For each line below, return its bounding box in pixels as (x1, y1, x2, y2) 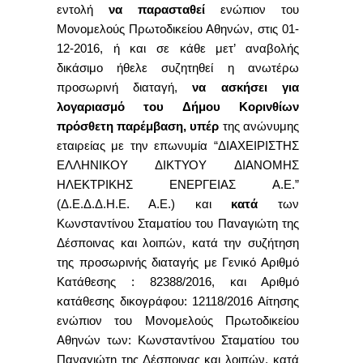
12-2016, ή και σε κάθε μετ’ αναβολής (57, 41, 299, 55)
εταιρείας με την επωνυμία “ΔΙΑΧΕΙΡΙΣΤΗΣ (57, 139, 299, 152)
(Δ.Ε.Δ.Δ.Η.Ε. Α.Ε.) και (57, 197, 232, 211)
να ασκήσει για (192, 80, 299, 94)
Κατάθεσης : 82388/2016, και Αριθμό (57, 275, 299, 288)
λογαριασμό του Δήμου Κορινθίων (57, 100, 299, 113)
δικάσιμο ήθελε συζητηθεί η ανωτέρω (57, 61, 299, 75)
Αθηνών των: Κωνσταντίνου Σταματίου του (57, 333, 299, 347)
